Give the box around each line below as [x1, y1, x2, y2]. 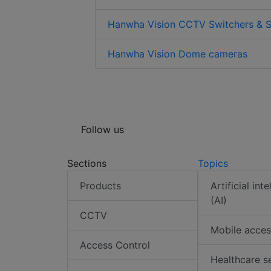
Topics [197, 157, 228, 170]
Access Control [80, 239, 150, 252]
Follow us [81, 123, 124, 136]
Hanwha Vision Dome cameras [108, 48, 247, 60]
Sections [67, 157, 106, 170]
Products [80, 180, 121, 192]
